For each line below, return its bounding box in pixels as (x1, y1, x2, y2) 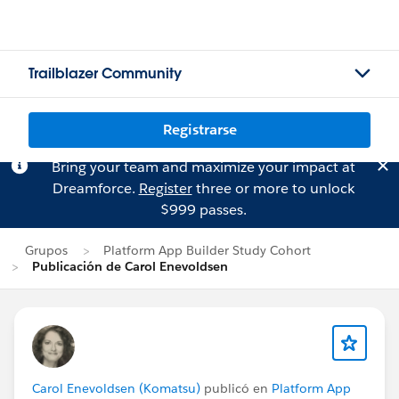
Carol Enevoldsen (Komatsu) (32, 380, 200, 396)
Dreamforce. (52, 179, 139, 198)
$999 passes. (159, 200, 247, 219)
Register (138, 179, 192, 198)
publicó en (200, 380, 272, 396)
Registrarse (162, 120, 237, 139)
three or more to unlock (191, 179, 354, 198)
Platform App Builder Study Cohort (103, 242, 311, 258)
